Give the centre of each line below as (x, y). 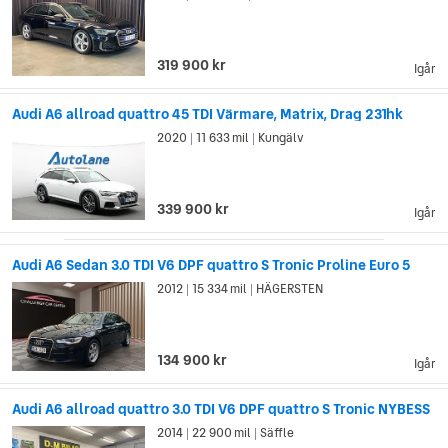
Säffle (276, 433)
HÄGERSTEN (289, 289)
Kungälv (280, 138)
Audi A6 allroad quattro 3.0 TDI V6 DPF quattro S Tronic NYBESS (221, 409)
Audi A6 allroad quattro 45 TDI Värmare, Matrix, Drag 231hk (207, 114)
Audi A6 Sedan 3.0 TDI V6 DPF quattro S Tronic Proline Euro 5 (211, 265)
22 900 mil (222, 433)
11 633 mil (223, 138)
